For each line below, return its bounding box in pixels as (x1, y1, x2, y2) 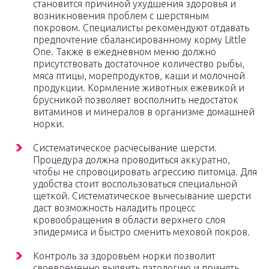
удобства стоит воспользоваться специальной (33, 178, 237, 190)
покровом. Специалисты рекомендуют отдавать (33, 22, 249, 34)
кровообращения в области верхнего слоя (33, 214, 225, 226)
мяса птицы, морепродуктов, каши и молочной (33, 70, 245, 82)
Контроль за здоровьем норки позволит (33, 250, 216, 262)
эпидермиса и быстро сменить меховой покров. (33, 226, 250, 238)
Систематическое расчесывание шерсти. (33, 142, 217, 154)
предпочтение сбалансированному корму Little (33, 34, 246, 46)
